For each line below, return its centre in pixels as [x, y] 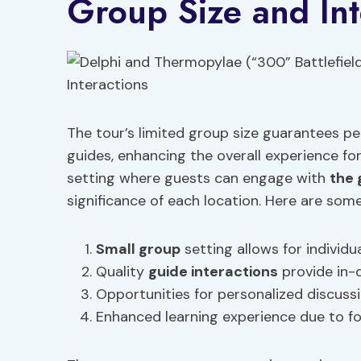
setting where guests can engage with [198, 178]
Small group [138, 249]
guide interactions [213, 272]
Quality [122, 272]
